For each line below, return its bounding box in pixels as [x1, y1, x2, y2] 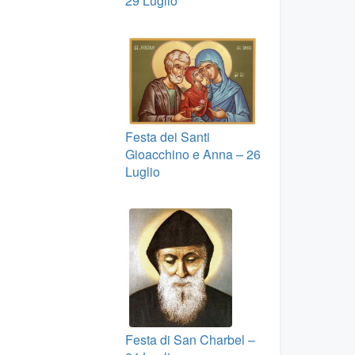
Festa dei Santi [124, 127, 210, 146]
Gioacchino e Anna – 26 [124, 144, 261, 163]
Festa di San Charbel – [124, 330, 255, 349]
